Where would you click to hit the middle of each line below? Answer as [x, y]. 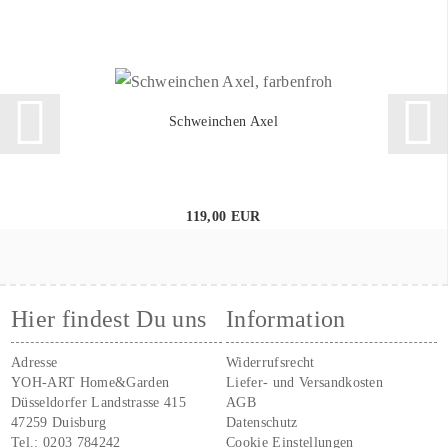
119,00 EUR [223, 216]
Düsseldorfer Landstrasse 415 [99, 402]
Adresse [34, 362]
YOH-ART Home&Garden [90, 382]
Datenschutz [262, 422]
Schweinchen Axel [223, 121]
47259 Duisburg [59, 422]
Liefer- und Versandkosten [305, 382]
